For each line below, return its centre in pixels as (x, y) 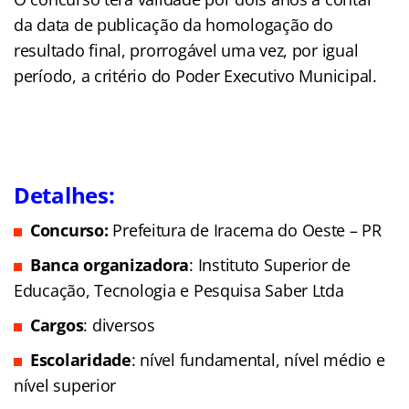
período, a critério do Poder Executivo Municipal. (195, 75)
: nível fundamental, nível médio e (258, 359)
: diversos (121, 325)
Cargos (57, 325)
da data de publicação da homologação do (173, 24)
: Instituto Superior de (270, 264)
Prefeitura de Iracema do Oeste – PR (247, 230)
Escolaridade (81, 359)
